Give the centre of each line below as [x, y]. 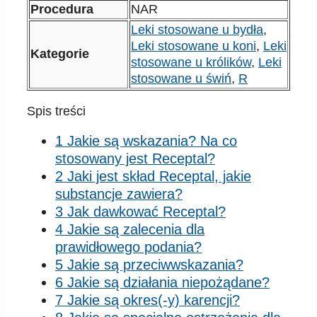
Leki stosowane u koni [194, 46]
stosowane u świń [181, 78]
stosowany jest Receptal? [135, 158]
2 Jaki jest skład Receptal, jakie [153, 176]
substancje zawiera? [119, 194]
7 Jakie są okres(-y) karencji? [148, 300]
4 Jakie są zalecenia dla [130, 229]
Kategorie [60, 53]
